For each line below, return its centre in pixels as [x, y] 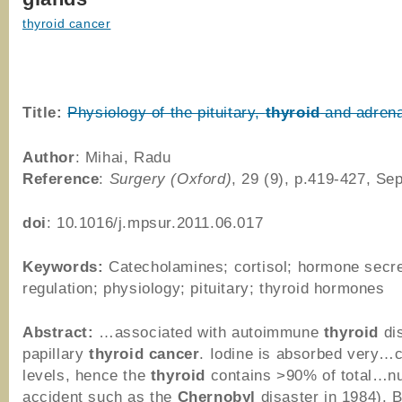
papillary [56, 354]
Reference [61, 179]
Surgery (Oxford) [170, 179]
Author [49, 157]
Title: [43, 112]
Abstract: [58, 332]
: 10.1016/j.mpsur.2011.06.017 [155, 223]
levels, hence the [87, 375]
